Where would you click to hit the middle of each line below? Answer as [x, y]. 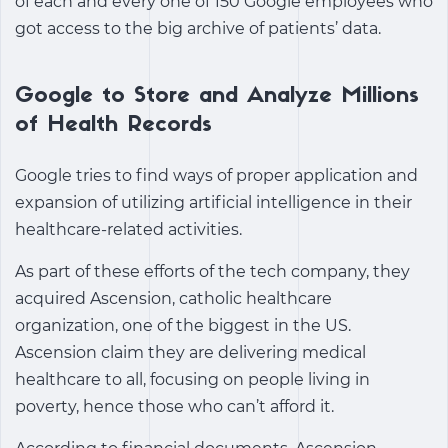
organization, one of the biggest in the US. [183, 325]
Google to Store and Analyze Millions [217, 96]
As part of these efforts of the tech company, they [212, 271]
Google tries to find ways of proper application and [216, 175]
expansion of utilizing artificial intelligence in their [213, 202]
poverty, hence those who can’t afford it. [174, 406]
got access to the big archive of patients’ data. [198, 28]
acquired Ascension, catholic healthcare [173, 298]
